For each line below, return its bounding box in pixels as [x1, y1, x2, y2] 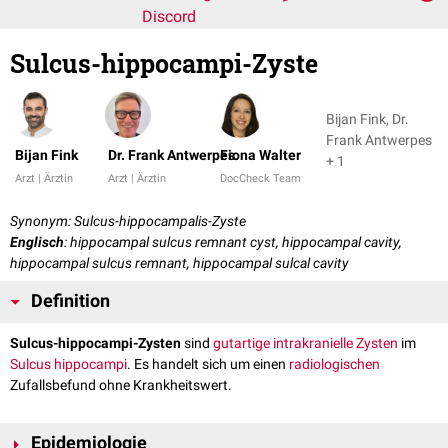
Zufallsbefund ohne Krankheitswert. [10, 377, 232, 394]
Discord [142, 7, 196, 26]
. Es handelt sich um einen [127, 356, 289, 373]
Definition [31, 291, 110, 312]
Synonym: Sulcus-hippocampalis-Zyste [10, 213, 246, 230]
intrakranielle [273, 335, 353, 352]
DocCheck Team [220, 172, 301, 186]
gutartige [213, 335, 270, 352]
